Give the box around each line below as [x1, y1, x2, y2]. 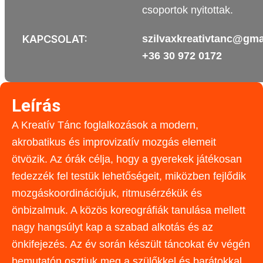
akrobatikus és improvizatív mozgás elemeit [12, 136, 216, 148]
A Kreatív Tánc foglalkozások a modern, [12, 119, 198, 131]
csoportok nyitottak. [141, 4, 233, 16]
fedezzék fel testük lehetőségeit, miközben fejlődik [12, 170, 246, 182]
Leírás [12, 95, 60, 116]
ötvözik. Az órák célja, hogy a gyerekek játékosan [12, 153, 242, 165]
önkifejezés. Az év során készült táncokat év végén [12, 238, 250, 250]
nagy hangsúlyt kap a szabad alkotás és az [12, 221, 213, 233]
